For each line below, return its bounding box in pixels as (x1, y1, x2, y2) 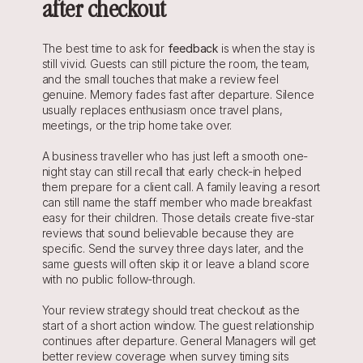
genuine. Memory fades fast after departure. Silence (41, 88, 314, 101)
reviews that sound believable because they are (41, 226, 294, 240)
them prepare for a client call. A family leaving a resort (41, 180, 321, 194)
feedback (167, 41, 218, 55)
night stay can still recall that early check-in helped (41, 164, 301, 178)
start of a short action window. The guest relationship (41, 318, 314, 332)
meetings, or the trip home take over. (41, 118, 233, 132)
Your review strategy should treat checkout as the (41, 303, 300, 317)
